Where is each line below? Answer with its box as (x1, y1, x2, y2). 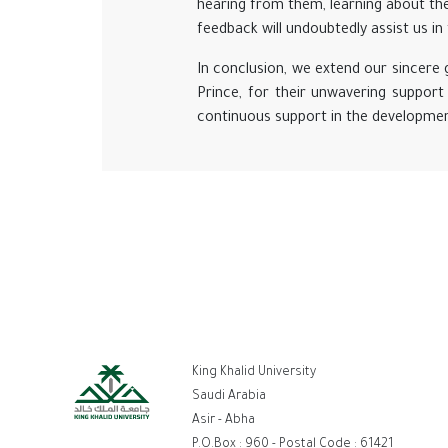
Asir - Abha (192, 413, 255, 428)
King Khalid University (192, 365, 316, 380)
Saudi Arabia (192, 389, 266, 404)
